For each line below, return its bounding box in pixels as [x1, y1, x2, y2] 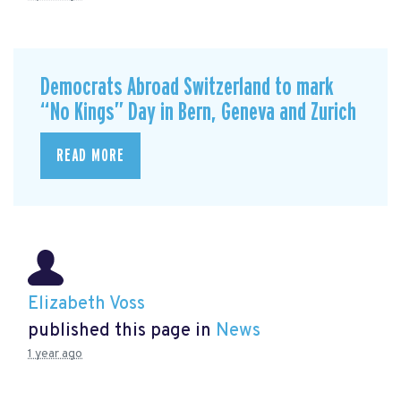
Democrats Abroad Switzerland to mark [40, 74, 334, 101]
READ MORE [56, 146, 124, 165]
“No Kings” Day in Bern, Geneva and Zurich [40, 99, 356, 126]
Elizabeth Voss [28, 292, 145, 316]
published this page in [28, 319, 216, 343]
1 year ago [28, 346, 82, 362]
